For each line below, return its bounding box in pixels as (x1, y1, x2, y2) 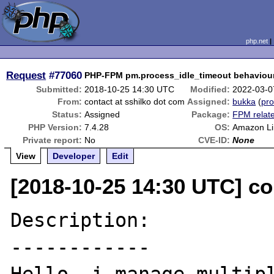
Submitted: (36, 84, 83, 94)
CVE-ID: (198, 135, 231, 145)
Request (6, 69, 46, 81)
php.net (245, 37, 268, 45)
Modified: (190, 84, 231, 94)
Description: (10, 209, 150, 231)
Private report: (23, 135, 83, 145)
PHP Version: (28, 122, 83, 132)
